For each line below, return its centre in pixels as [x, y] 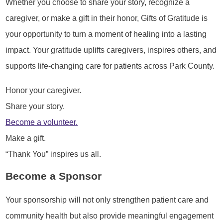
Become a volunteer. [42, 122]
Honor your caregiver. [44, 90]
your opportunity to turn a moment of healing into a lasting [106, 34]
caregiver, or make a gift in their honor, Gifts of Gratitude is [107, 18]
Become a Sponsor [54, 176]
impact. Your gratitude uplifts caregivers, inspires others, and [111, 50]
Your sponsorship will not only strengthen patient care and [107, 199]
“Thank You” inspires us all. [54, 154]
